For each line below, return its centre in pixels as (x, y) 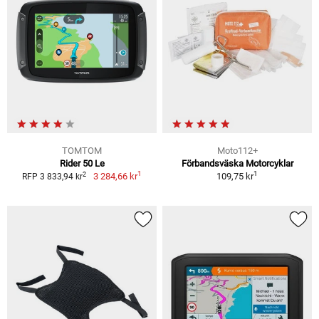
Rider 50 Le (82, 164)
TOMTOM (82, 151)
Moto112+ (237, 151)
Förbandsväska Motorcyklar (237, 164)
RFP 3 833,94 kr (53, 177)
